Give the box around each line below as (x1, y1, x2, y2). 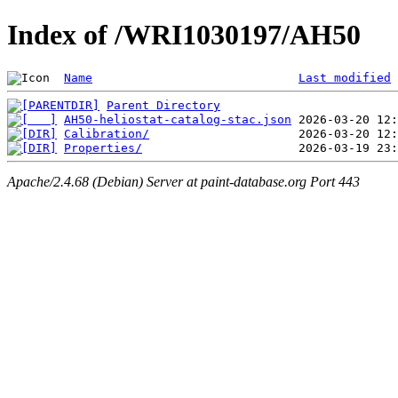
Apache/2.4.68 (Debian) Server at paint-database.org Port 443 (7, 174, 360, 190)
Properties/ (64, 140, 142, 155)
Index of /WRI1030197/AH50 (7, 19, 361, 52)
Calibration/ (64, 126, 149, 140)
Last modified (298, 70, 391, 84)
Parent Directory (107, 98, 220, 112)
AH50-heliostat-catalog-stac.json (64, 112, 291, 126)
